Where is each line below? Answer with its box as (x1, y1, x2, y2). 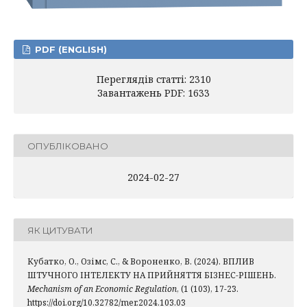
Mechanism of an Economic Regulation (27, 283, 177, 295)
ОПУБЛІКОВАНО (27, 140, 108, 151)
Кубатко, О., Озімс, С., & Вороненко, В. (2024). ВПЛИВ (27, 256, 254, 268)
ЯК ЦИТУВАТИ (27, 224, 93, 236)
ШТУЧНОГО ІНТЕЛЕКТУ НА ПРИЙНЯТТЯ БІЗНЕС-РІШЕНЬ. (27, 269, 276, 282)
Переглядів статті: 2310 (96, 73, 211, 86)
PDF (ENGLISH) (32, 44, 108, 56)
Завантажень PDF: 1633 (97, 86, 210, 100)
